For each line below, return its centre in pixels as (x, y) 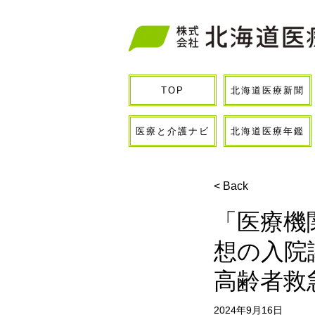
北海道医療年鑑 (268, 131)
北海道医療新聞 (268, 90)
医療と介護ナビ (173, 131)
